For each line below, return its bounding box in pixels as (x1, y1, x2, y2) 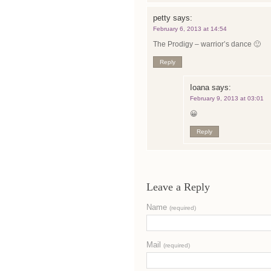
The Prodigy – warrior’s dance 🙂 (153, 40, 261, 48)
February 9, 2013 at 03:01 (190, 95, 264, 102)
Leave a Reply (146, 181, 210, 193)
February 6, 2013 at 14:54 (153, 25, 227, 32)
